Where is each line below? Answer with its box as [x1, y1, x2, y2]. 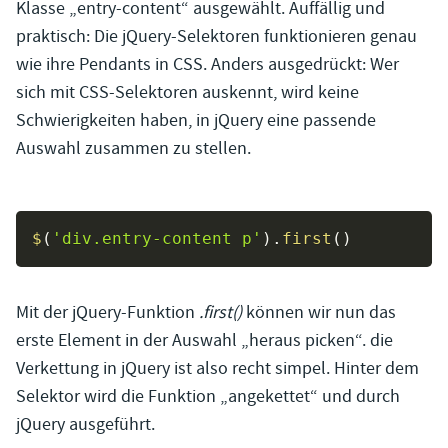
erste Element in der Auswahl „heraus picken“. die [16, 329, 393, 353]
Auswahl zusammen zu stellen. [16, 137, 251, 161]
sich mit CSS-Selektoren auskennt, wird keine [16, 81, 359, 105]
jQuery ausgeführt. [16, 413, 155, 437]
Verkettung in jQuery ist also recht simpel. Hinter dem [16, 357, 419, 381]
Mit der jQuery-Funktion [16, 301, 195, 325]
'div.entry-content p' [52, 229, 262, 249]
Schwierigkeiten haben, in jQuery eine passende [16, 109, 376, 133]
